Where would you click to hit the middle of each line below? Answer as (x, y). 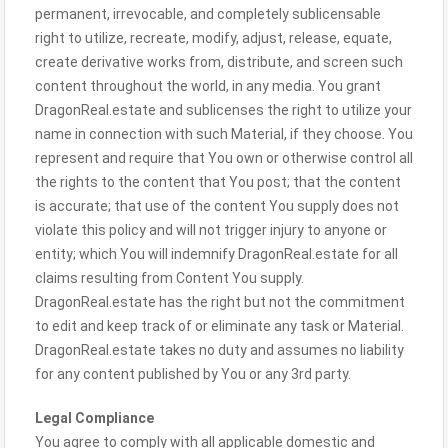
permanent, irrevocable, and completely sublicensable (208, 14)
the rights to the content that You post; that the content (218, 182)
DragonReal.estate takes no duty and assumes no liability (219, 350)
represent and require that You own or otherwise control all (224, 158)
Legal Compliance (94, 418)
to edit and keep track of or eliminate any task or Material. (219, 326)
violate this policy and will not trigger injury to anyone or (211, 230)
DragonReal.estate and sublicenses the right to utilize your (223, 110)
